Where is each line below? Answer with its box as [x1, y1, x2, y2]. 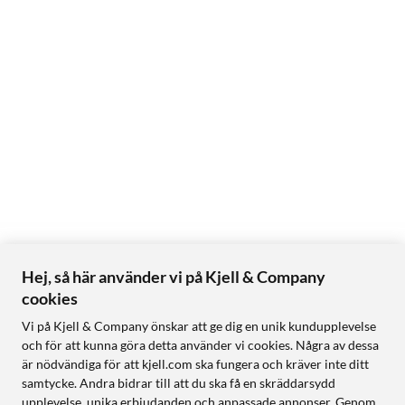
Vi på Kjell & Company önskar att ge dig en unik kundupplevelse [22, 318, 376, 334]
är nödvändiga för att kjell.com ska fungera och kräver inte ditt [22, 356, 369, 372]
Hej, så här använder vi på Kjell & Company [22, 267, 325, 287]
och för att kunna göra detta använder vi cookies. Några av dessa [22, 337, 379, 353]
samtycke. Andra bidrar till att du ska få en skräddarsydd [22, 375, 335, 391]
